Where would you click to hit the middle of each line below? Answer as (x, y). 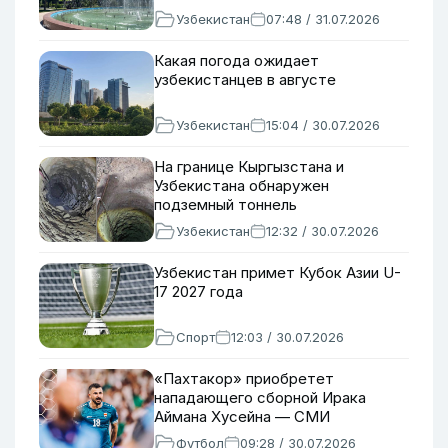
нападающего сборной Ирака (260, 397)
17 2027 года (198, 291)
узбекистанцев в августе (245, 79)
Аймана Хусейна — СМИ (242, 416)
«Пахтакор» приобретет (244, 378)
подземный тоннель (225, 204)
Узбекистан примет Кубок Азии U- (277, 272)
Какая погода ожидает (236, 60)
